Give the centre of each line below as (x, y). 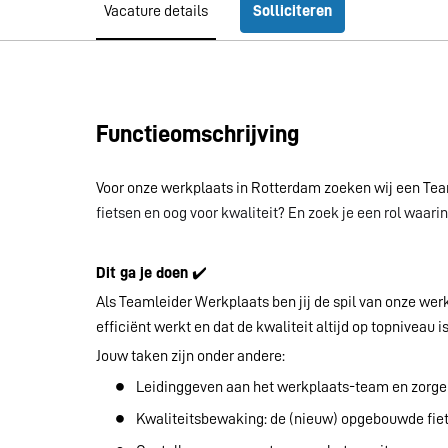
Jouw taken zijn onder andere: (190, 356)
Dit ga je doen (144, 273)
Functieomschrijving (197, 134)
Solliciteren (292, 10)
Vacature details (156, 10)
